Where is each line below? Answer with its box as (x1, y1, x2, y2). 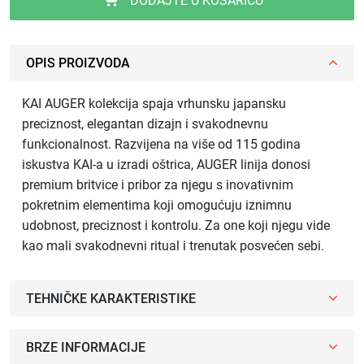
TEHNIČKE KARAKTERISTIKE (26, 290, 196, 306)
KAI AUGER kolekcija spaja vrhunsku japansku (22, 95, 286, 111)
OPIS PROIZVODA (26, 54, 130, 71)
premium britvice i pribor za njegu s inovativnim (22, 176, 293, 193)
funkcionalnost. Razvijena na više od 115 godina (22, 136, 301, 152)
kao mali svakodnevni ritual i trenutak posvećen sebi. (22, 237, 324, 253)
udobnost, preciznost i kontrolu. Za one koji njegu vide (22, 217, 330, 233)
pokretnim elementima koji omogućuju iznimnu (22, 197, 292, 213)
